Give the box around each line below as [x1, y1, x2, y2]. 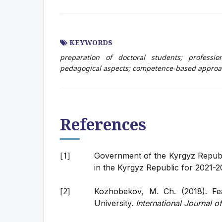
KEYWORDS [67, 38, 112, 47]
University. [94, 198, 136, 208]
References [60, 113, 146, 135]
